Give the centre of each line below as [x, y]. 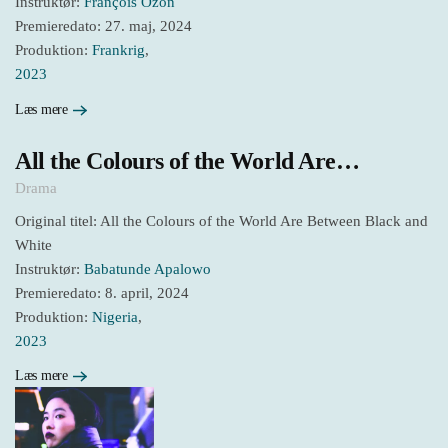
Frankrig [118, 50]
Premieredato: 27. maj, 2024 [103, 26]
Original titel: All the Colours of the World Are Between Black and [221, 220]
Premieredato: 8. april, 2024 [102, 292]
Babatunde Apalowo [147, 268]
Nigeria [115, 316]
